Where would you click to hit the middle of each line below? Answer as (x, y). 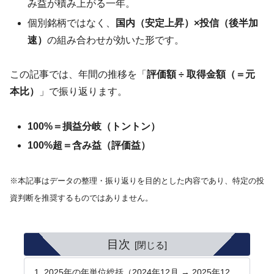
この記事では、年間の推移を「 (78, 75)
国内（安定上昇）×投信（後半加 (187, 23)
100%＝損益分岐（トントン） (94, 127)
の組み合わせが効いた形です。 (116, 40)
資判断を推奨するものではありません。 (81, 198)
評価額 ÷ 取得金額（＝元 (201, 75)
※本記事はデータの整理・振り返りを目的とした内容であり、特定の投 (137, 181)
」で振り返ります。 (83, 92)
